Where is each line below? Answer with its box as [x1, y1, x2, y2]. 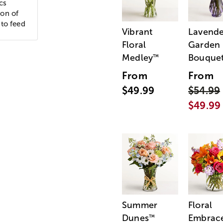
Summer [122, 200, 158, 211]
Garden [188, 40, 221, 50]
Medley [122, 53, 153, 63]
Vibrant [122, 27, 153, 37]
